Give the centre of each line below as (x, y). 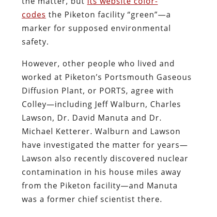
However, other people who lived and (98, 63)
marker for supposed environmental (96, 28)
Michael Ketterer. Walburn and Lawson (101, 131)
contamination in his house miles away (101, 172)
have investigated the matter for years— (105, 145)
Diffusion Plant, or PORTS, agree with (98, 90)
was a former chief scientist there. (92, 199)
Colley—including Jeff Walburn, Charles (101, 104)
